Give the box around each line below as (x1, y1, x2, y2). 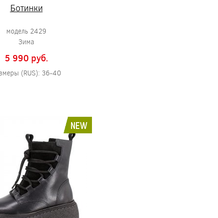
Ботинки (10, 2, 43, 14)
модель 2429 (6, 26, 46, 36)
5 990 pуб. (4, 52, 48, 64)
